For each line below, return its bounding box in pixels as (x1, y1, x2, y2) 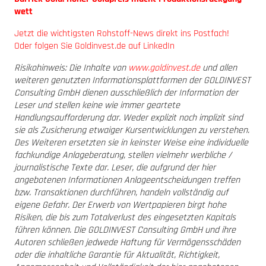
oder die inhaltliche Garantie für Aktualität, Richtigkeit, (14, 248, 220, 261)
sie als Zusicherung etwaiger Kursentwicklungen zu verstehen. (14, 123, 249, 137)
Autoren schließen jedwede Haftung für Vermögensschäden (14, 236, 240, 249)
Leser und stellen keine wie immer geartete (14, 99, 180, 112)
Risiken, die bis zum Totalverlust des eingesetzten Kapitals (14, 211, 236, 224)
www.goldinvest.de (128, 61, 200, 74)
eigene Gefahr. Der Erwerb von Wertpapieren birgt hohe (14, 198, 226, 211)
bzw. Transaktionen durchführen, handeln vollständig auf (14, 186, 228, 199)
